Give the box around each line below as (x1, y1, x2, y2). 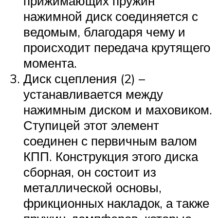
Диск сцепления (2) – (23, 71, 145, 86)
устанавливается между (23, 86, 163, 102)
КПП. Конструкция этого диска (23, 148, 198, 164)
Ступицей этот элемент (23, 117, 159, 133)
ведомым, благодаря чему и (23, 24, 185, 39)
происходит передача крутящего (23, 39, 210, 55)
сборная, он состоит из (23, 164, 156, 180)
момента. (23, 55, 77, 71)
